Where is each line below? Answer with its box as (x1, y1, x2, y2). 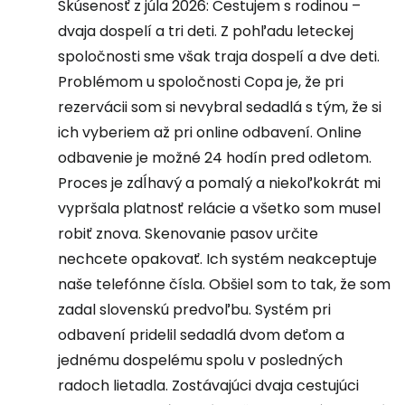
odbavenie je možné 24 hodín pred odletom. (58, 147, 372, 168)
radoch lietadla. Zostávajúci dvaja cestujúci (58, 375, 359, 396)
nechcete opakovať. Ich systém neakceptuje (58, 249, 377, 269)
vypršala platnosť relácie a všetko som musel (58, 198, 381, 219)
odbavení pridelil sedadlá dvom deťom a (58, 325, 344, 345)
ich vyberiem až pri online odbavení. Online (58, 122, 362, 143)
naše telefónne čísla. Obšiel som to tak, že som (58, 274, 391, 295)
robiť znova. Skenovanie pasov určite (58, 223, 318, 244)
